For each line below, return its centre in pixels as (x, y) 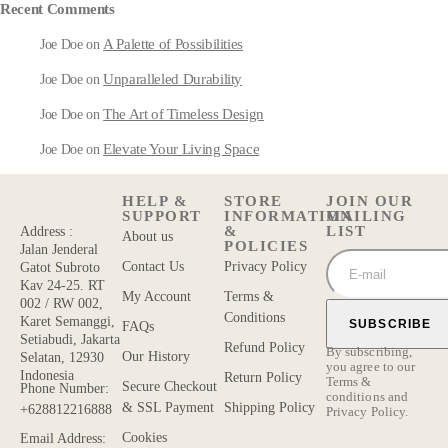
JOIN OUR (369, 201)
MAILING (366, 216)
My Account (156, 297)
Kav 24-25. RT (62, 285)
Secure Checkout (169, 387)
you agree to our (371, 366)
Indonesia (47, 375)
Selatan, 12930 (62, 357)
